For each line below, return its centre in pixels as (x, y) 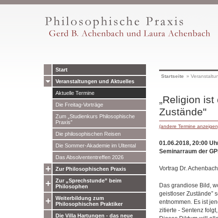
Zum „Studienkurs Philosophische (95, 116)
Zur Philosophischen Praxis (91, 169)
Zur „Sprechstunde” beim (88, 181)
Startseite (172, 76)
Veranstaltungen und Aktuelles (95, 81)
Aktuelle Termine (75, 93)
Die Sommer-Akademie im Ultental (95, 145)
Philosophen (72, 186)
